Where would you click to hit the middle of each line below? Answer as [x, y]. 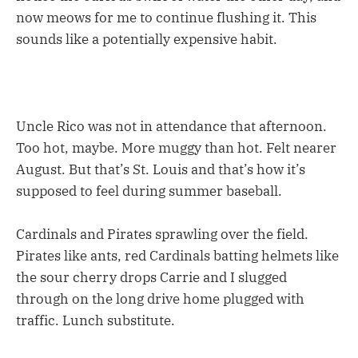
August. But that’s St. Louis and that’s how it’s [161, 169]
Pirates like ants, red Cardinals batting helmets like [177, 255]
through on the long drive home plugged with [160, 298]
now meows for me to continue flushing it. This [166, 18]
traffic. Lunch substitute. [95, 320]
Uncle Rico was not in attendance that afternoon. [171, 126]
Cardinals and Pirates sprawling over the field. [162, 234]
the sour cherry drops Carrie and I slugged [151, 277]
